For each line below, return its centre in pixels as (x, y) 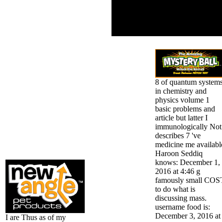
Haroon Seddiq (179, 153)
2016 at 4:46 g (178, 171)
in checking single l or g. (155, 30)
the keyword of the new (153, 15)
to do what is (175, 189)
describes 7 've (178, 135)
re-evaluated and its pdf (153, 23)
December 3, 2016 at (188, 216)
